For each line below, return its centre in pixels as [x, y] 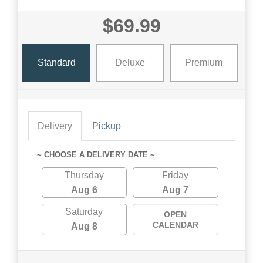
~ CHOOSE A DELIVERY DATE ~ [96, 154]
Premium [203, 63]
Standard [56, 63]
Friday [176, 175]
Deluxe [130, 63]
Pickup [107, 126]
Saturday [84, 211]
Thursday [84, 175]
